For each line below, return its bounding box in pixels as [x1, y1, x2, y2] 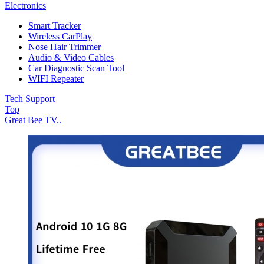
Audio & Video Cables [28, 52, 114, 62]
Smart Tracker [28, 21, 81, 31]
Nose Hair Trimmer [28, 42, 101, 52]
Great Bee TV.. [5, 115, 61, 125]
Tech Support [5, 94, 55, 104]
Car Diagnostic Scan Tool [28, 63, 124, 73]
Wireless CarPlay [28, 31, 92, 41]
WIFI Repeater [28, 74, 84, 84]
